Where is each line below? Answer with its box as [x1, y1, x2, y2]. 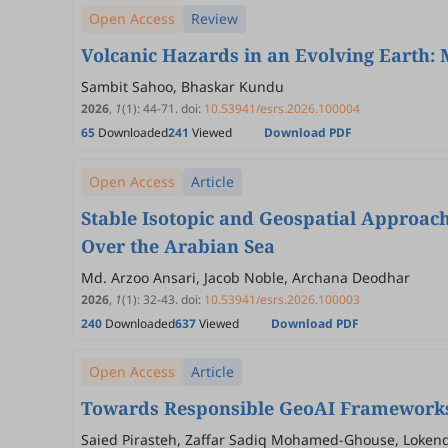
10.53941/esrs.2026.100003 [204, 291, 360, 309]
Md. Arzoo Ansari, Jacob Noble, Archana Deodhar [81, 268, 410, 288]
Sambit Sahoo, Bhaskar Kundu [81, 77, 284, 96]
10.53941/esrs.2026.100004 [204, 100, 360, 117]
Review [191, 9, 238, 28]
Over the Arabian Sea [81, 234, 275, 259]
